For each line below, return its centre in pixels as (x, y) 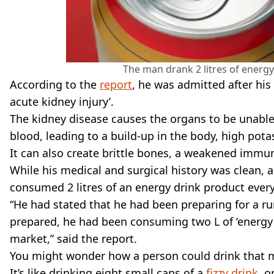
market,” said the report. (73, 238)
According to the (55, 84)
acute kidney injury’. (62, 101)
